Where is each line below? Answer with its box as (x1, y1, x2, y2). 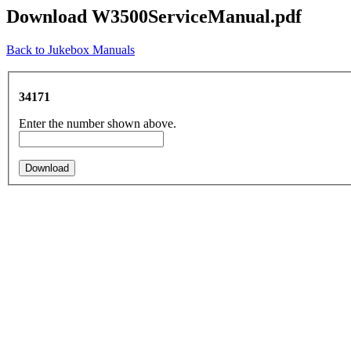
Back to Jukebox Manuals (6, 42, 135, 56)
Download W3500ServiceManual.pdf (6, 6, 302, 27)
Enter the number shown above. (19, 116, 176, 130)
